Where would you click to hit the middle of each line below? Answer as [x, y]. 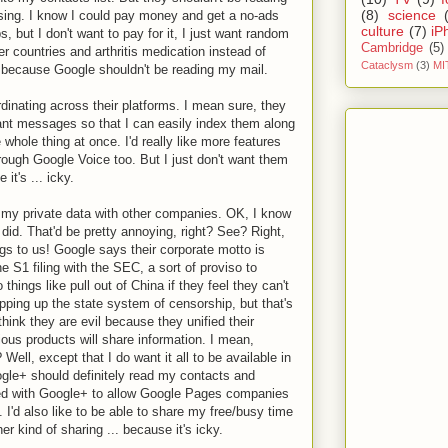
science [411, 14]
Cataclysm [387, 64]
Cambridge [392, 47]
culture [382, 30]
